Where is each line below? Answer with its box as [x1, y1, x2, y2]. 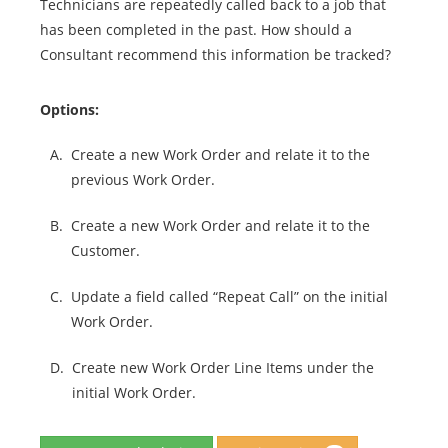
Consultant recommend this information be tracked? [40, 45, 391, 65]
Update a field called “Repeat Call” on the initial [71, 287, 388, 307]
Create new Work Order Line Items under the [72, 358, 374, 378]
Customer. [71, 241, 140, 261]
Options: [40, 100, 99, 120]
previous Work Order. [71, 170, 215, 190]
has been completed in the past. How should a [40, 20, 352, 40]
